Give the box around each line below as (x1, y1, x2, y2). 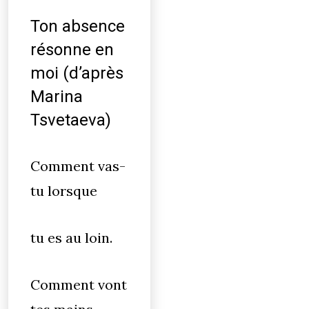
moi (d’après (30, 63, 123, 83)
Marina (30, 87, 83, 106)
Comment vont (30, 276, 127, 293)
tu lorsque (30, 182, 97, 199)
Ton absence (30, 17, 125, 36)
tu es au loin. (30, 229, 112, 246)
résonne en (30, 40, 114, 59)
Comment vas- (30, 157, 126, 175)
